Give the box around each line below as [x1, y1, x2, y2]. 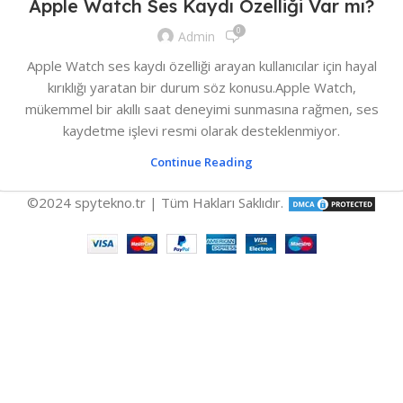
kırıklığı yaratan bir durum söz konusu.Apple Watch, [47, 77, 356, 96]
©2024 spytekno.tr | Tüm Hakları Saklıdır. [26, 193, 287, 211]
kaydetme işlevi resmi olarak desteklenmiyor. [63, 121, 340, 139]
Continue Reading [150, 153, 253, 170]
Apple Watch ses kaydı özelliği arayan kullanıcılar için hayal [26, 56, 377, 75]
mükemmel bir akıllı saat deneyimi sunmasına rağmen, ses [24, 99, 379, 118]
